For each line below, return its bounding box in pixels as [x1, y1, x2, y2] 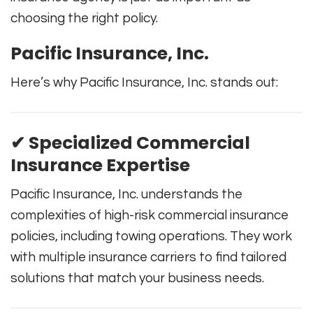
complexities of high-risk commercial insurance [10, 208, 289, 222]
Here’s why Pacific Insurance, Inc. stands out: [10, 75, 278, 89]
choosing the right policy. [10, 10, 158, 25]
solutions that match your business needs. [10, 270, 264, 285]
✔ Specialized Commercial [10, 130, 250, 155]
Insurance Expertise [10, 152, 190, 177]
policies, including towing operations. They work [10, 228, 292, 243]
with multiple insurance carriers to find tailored [10, 249, 286, 264]
